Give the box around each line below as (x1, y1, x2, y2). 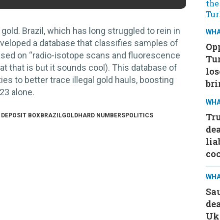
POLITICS (125, 111, 153, 119)
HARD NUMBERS (78, 111, 125, 119)
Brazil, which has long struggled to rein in (22, 25, 180, 36)
